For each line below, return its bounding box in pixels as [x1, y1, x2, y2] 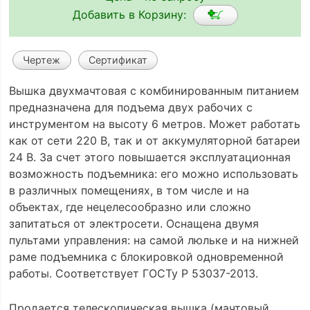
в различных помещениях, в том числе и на [8, 183, 249, 198]
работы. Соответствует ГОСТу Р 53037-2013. [8, 266, 258, 281]
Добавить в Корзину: [72, 7, 193, 21]
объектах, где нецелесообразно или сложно [8, 200, 251, 215]
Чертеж [23, 54, 61, 66]
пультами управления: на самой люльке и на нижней [8, 233, 299, 248]
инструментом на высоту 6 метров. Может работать [8, 117, 300, 131]
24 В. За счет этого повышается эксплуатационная [8, 150, 291, 165]
